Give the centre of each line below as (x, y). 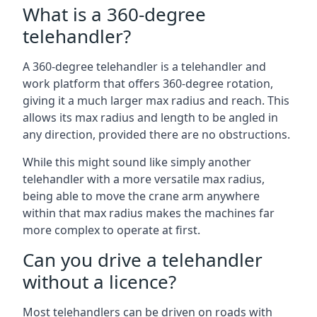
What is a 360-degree (114, 14)
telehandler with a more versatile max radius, (144, 179)
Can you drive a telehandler (143, 260)
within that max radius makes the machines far (149, 213)
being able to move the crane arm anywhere (141, 196)
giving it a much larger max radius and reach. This (156, 100)
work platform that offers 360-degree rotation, (148, 83)
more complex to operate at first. (111, 230)
